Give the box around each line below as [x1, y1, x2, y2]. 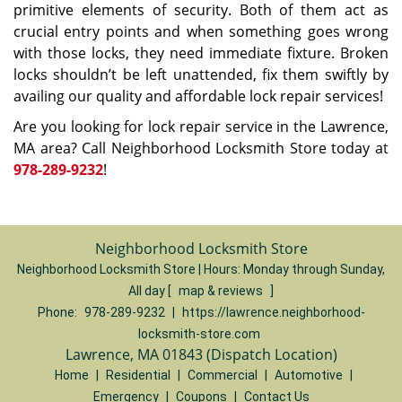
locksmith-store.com [137, 327, 260, 341]
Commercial [187, 368, 258, 382]
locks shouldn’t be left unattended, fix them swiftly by [13, 65, 389, 84]
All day [128, 284, 168, 298]
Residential [105, 368, 170, 382]
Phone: [37, 305, 80, 319]
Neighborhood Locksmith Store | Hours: [17, 262, 243, 276]
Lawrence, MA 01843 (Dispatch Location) [65, 345, 337, 364]
